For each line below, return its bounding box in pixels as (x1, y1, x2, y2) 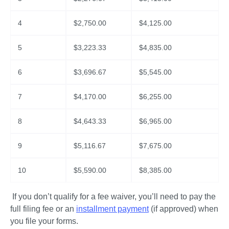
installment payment (76, 204, 149, 213)
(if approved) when (149, 204, 218, 213)
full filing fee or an (10, 204, 76, 213)
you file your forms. (10, 216, 78, 225)
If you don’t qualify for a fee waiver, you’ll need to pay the (10, 192, 216, 201)
